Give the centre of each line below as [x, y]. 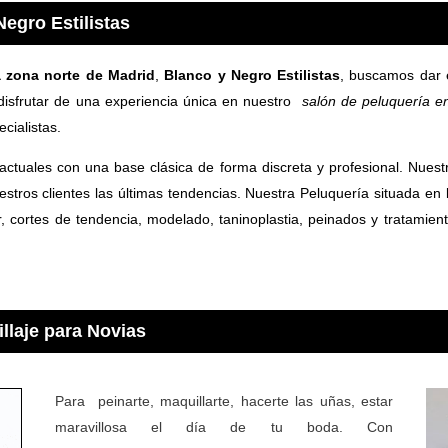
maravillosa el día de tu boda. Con [224, 426]
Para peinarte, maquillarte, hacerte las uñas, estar [224, 400]
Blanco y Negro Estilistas [252, 74]
